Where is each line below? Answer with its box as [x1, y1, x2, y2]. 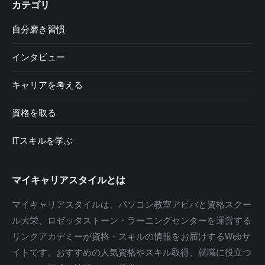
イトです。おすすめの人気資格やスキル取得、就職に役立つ [12, 247, 251, 258]
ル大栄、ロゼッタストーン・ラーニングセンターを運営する [12, 215, 251, 227]
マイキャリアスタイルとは [12, 174, 125, 186]
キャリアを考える [12, 80, 83, 91]
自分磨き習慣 [12, 24, 65, 35]
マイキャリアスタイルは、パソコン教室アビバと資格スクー [12, 199, 251, 211]
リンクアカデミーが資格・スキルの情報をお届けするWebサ [12, 231, 251, 243]
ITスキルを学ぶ [12, 135, 73, 147]
